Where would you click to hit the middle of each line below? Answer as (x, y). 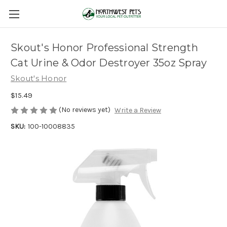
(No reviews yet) (85, 109)
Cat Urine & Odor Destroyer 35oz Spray (109, 63)
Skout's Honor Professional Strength (104, 48)
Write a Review (138, 110)
